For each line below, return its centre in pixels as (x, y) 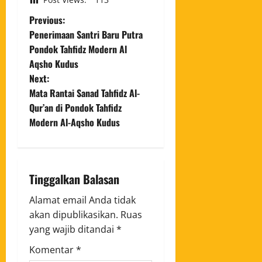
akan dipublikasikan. (74, 214)
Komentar (53, 249)
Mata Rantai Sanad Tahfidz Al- (85, 93)
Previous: (47, 20)
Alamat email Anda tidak (82, 200)
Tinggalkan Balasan (74, 179)
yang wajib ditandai (73, 229)
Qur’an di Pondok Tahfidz (75, 107)
